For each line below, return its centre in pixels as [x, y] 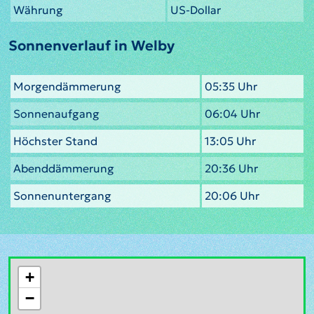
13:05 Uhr [230, 141]
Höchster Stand [55, 141]
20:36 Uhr [231, 168]
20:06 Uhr [232, 195]
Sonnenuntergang [62, 195]
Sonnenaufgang [56, 113]
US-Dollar [196, 9]
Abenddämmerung [64, 168]
